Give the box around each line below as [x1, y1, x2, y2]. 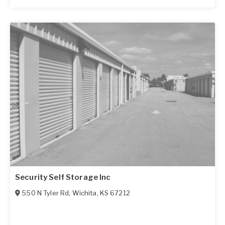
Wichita [72, 188, 97, 197]
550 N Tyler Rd [22, 188, 69, 197]
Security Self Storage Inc [15, 172, 111, 182]
